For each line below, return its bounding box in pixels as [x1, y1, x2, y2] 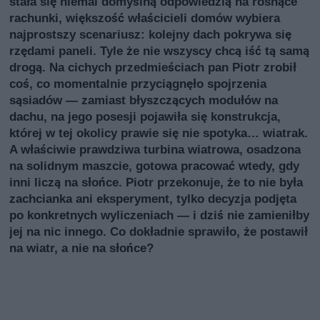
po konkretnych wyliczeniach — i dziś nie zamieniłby [9, 208, 310, 223]
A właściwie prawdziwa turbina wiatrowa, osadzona [9, 142, 301, 157]
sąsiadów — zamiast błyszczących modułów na [9, 93, 279, 108]
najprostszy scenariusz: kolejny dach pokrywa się [9, 27, 292, 42]
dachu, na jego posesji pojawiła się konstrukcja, [9, 109, 281, 124]
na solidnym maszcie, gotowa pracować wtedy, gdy [9, 159, 300, 174]
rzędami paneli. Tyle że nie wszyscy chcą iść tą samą [9, 44, 310, 59]
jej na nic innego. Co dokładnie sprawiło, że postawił [9, 224, 309, 239]
